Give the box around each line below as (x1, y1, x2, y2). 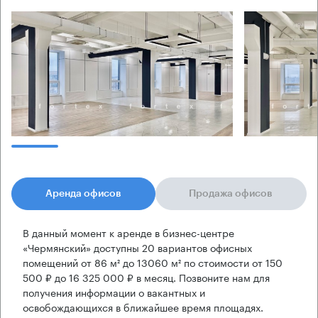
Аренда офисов (45, 188, 121, 199)
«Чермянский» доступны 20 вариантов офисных (23, 238, 252, 255)
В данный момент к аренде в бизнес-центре (23, 224, 234, 240)
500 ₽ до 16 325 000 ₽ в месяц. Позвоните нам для (23, 268, 270, 285)
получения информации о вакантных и (23, 283, 205, 300)
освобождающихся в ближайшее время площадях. (23, 298, 263, 314)
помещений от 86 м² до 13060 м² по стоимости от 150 (23, 253, 283, 270)
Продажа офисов (189, 188, 273, 199)
